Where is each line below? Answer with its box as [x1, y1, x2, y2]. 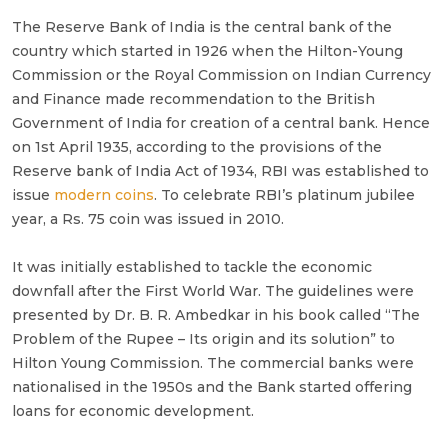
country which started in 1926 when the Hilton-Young [12, 42, 403, 61]
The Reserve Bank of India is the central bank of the [12, 18, 392, 37]
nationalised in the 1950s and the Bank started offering [12, 378, 412, 397]
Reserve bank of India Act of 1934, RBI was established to [12, 162, 429, 181]
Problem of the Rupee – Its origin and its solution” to [12, 330, 395, 349]
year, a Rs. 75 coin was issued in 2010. [12, 210, 284, 229]
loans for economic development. [12, 402, 254, 421]
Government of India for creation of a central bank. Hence [12, 114, 430, 133]
